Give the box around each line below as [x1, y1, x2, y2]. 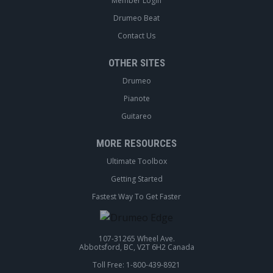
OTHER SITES [108, 57, 165, 69]
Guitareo [121, 111, 152, 122]
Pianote [123, 93, 150, 104]
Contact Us [118, 30, 155, 41]
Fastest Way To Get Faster [92, 191, 181, 202]
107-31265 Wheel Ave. [98, 233, 175, 244]
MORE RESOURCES [96, 137, 177, 150]
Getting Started [110, 174, 163, 185]
